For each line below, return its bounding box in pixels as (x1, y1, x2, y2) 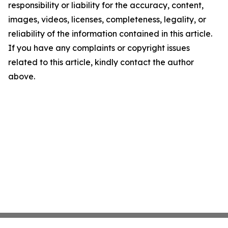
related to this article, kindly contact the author (8, 57, 194, 68)
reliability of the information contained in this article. (8, 28, 212, 39)
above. (8, 71, 35, 82)
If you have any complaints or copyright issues (8, 43, 190, 53)
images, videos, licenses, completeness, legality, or (8, 14, 206, 25)
